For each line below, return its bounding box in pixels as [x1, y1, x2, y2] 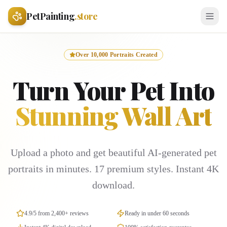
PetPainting [26, 10, 75, 22]
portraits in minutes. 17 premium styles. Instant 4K [8, 163, 219, 174]
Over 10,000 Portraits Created [75, 51, 158, 58]
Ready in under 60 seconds [125, 210, 190, 217]
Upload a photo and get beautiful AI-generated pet [10, 147, 217, 158]
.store [74, 10, 98, 22]
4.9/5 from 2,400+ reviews [24, 210, 89, 217]
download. [92, 179, 135, 191]
